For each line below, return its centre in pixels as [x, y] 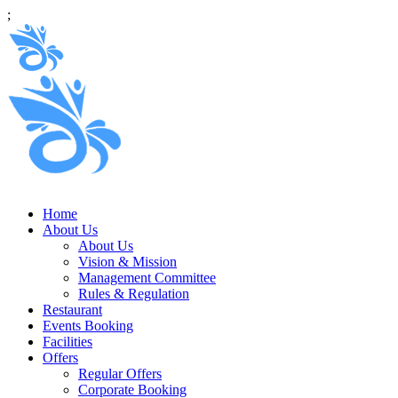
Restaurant [72, 310]
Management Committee [147, 278]
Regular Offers [120, 374]
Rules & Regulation [134, 294]
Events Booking [88, 326]
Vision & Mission [127, 262]
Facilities [68, 342]
